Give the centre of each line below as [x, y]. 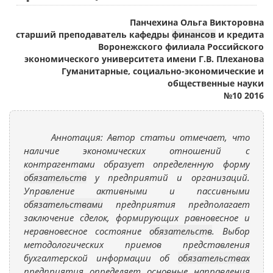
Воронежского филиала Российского [181, 47]
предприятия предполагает [176, 204]
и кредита [240, 34]
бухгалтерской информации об [101, 257]
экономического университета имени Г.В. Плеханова [144, 59]
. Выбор [231, 231]
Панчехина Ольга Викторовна [197, 22]
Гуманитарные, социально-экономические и [163, 71]
